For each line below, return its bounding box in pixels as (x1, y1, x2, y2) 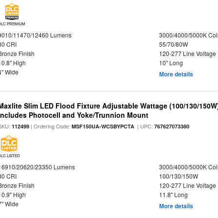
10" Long (159, 58, 183, 67)
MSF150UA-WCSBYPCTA (72, 123, 135, 130)
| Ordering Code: (29, 122, 72, 130)
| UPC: (134, 122, 155, 130)
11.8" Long (159, 190, 188, 199)
